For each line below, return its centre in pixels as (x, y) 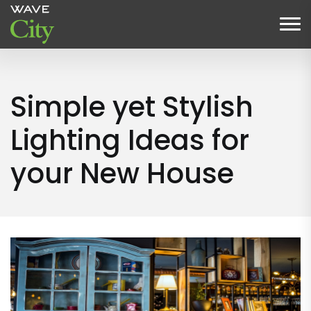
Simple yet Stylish (132, 107)
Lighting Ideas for (130, 140)
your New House (122, 174)
